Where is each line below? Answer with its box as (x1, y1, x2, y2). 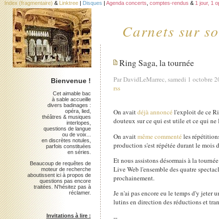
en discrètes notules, (41, 137, 91, 143)
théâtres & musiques (42, 113, 91, 120)
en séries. (67, 149, 91, 155)
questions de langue (43, 125, 91, 131)
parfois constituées (45, 143, 91, 149)
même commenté (137, 131, 182, 141)
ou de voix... (62, 131, 91, 137)
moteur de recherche (41, 166, 91, 172)
